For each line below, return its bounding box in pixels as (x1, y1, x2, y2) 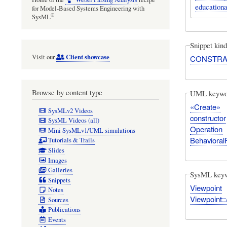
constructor (190, 112, 226, 123)
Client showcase (64, 52, 109, 62)
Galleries (48, 166, 72, 175)
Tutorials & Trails (48, 136, 95, 145)
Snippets (48, 175, 70, 184)
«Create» (190, 101, 220, 112)
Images (48, 156, 67, 165)
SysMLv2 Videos (48, 106, 93, 115)
